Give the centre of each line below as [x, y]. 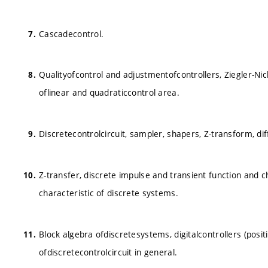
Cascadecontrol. [71, 33]
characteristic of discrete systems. [109, 193]
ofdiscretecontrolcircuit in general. [108, 252]
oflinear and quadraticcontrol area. [109, 93]
